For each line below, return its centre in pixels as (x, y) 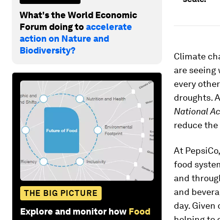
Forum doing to (53, 27)
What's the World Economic (78, 15)
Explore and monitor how (73, 211)
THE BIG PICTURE (61, 193)
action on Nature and (64, 38)
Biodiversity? (48, 50)
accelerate (109, 27)
